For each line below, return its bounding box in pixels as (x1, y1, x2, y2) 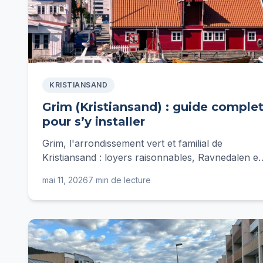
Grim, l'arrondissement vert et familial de (42, 137, 222, 149)
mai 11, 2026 (42, 175, 88, 185)
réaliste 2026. (42, 180, 101, 191)
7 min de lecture (88, 175, 151, 185)
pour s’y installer (42, 114, 145, 129)
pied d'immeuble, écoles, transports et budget (42, 166, 246, 177)
